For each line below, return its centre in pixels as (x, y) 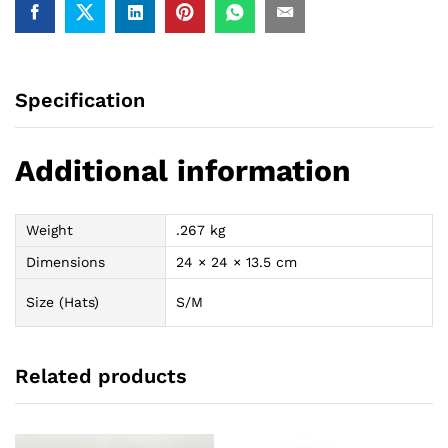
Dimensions (65, 261)
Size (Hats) (62, 301)
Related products (101, 376)
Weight (49, 229)
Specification (80, 99)
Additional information (183, 170)
